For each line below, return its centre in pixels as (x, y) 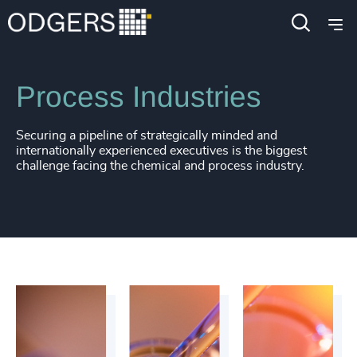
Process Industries (139, 97)
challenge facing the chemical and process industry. (160, 166)
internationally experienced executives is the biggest (161, 151)
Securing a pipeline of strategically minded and (147, 135)
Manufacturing (198, 30)
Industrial (115, 30)
